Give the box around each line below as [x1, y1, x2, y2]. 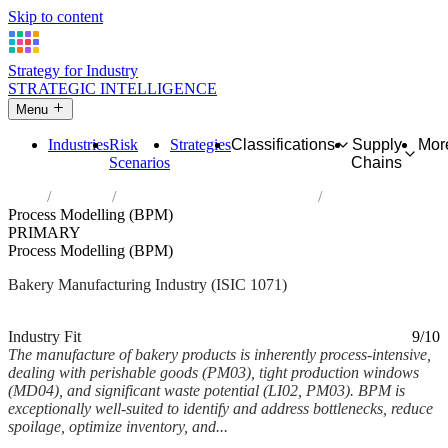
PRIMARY [8, 224, 81, 242]
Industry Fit [8, 328, 81, 346]
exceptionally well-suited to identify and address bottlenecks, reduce [8, 400, 433, 418]
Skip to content [8, 8, 103, 25]
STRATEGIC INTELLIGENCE [8, 80, 217, 97]
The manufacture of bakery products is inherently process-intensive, [8, 346, 431, 364]
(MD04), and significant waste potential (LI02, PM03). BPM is [8, 382, 405, 400]
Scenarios [109, 154, 170, 172]
